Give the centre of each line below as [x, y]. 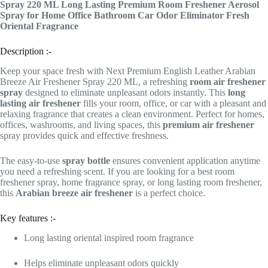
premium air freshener [208, 124]
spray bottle [86, 160]
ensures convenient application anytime [185, 160]
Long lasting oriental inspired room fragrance [109, 237]
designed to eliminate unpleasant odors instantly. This [125, 92]
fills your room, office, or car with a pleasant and [173, 103]
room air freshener [228, 81]
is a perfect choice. [169, 193]
